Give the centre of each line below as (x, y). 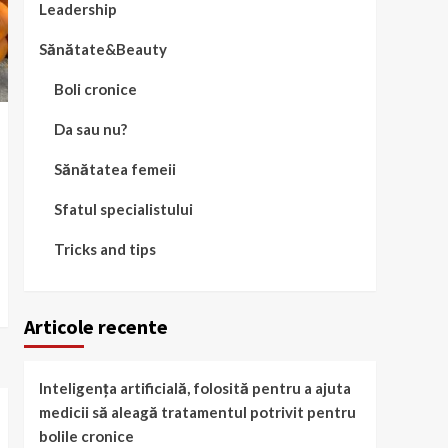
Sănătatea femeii (114, 168)
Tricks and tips (104, 248)
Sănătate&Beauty (102, 48)
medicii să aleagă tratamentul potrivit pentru (197, 411)
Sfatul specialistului (123, 208)
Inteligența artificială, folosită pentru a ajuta (194, 387)
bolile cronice (86, 435)
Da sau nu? (90, 128)
